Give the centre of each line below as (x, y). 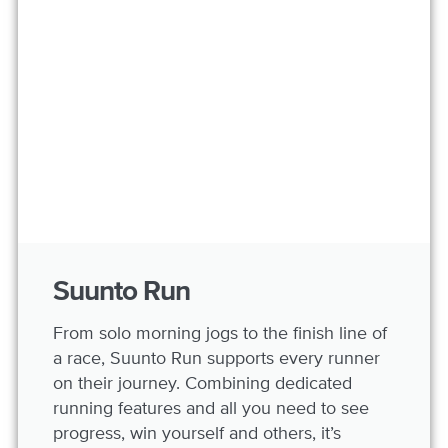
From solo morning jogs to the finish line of (220, 333)
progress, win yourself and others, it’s (197, 433)
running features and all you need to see (211, 408)
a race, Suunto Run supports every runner (216, 358)
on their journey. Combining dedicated (202, 383)
